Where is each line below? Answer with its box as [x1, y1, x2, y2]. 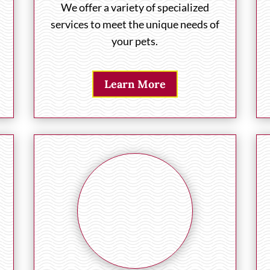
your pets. [111, 34, 159, 48]
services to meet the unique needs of [50, 17, 219, 31]
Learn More [104, 77, 166, 91]
